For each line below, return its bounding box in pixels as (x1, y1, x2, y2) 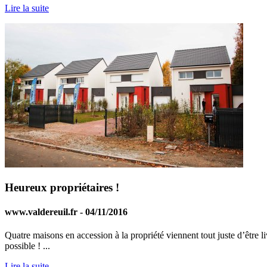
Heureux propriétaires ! (5, 181, 119, 194)
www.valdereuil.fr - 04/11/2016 (5, 206, 128, 217)
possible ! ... (5, 241, 50, 252)
